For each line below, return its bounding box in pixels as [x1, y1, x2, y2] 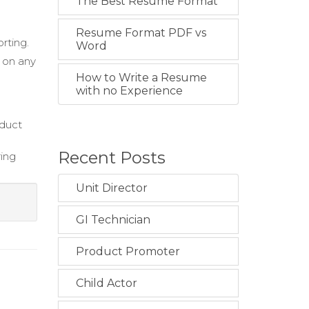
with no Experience [75, 84, 183, 97]
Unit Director [75, 181, 148, 195]
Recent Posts [57, 148, 166, 168]
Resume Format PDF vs [75, 26, 206, 39]
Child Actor [75, 277, 137, 290]
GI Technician [75, 213, 150, 226]
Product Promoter [75, 245, 180, 258]
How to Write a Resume [75, 71, 207, 84]
